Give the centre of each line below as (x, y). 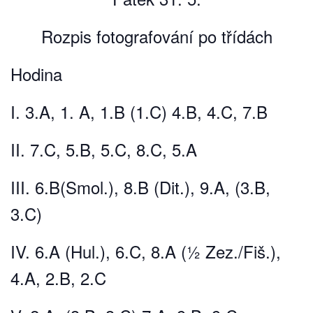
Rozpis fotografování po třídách (156, 36)
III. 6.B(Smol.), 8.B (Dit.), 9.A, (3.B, (140, 187)
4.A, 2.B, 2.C (58, 278)
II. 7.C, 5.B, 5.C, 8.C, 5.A (104, 150)
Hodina (36, 74)
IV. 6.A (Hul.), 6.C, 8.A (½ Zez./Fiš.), (146, 252)
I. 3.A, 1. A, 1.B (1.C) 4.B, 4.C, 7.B (139, 112)
